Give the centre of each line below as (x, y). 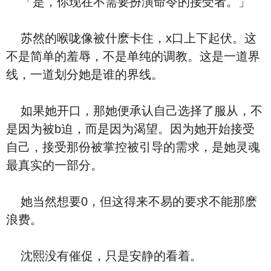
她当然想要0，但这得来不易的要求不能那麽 (132, 201)
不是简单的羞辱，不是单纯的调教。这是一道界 (133, 56)
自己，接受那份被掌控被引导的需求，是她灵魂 (133, 147)
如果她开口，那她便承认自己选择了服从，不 (134, 111)
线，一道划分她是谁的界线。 (85, 74)
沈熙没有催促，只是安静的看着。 (104, 256)
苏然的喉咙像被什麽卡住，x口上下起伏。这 (131, 38)
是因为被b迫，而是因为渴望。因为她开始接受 (130, 129)
